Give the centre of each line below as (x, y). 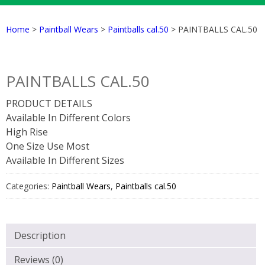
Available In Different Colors (68, 118)
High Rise (27, 132)
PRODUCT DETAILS (49, 104)
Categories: (29, 186)
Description (40, 236)
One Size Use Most (48, 146)
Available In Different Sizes (65, 161)
